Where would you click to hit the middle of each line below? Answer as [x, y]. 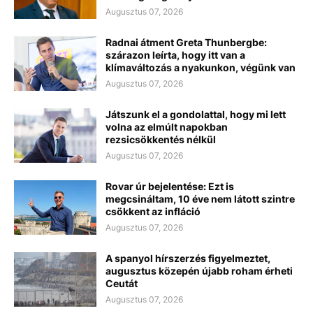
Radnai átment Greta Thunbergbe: [186, 42]
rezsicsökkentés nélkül [161, 139]
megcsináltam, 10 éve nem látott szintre [200, 198]
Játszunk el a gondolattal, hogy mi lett [196, 114]
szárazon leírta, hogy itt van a [175, 54]
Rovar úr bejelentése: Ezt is [170, 186]
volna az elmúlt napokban [167, 126]
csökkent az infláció [153, 211]
